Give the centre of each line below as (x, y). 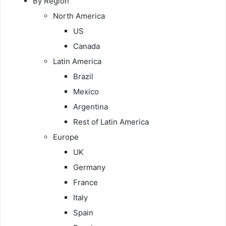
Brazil (83, 76)
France (86, 182)
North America (79, 16)
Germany (89, 167)
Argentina (91, 106)
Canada (87, 46)
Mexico (86, 91)
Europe (66, 137)
